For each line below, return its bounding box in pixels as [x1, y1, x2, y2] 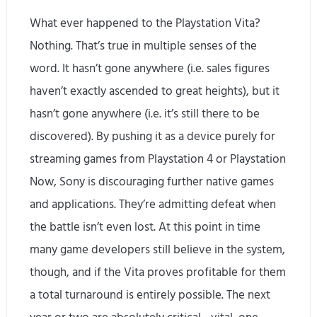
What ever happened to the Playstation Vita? [30, 15, 261, 33]
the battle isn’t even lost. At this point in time [30, 219, 261, 236]
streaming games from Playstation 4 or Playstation [30, 151, 287, 168]
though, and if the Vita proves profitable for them [30, 264, 287, 282]
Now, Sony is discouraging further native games [30, 173, 275, 191]
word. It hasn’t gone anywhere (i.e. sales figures [30, 60, 270, 78]
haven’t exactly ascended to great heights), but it [30, 83, 280, 100]
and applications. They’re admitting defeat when [30, 196, 277, 214]
